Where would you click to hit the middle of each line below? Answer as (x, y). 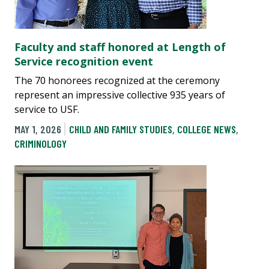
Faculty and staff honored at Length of (120, 47)
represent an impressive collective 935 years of (120, 95)
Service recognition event (84, 62)
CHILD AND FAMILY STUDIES (120, 129)
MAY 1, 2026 (38, 129)
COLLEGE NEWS (206, 129)
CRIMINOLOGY (41, 144)
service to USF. (47, 110)
